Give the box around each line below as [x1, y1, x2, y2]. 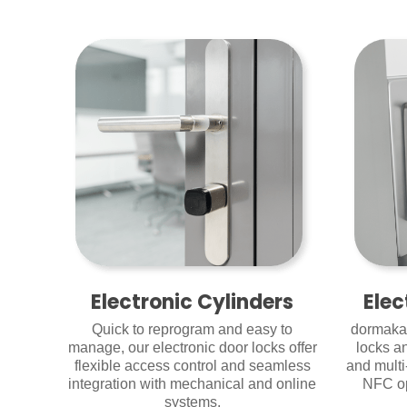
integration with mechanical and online [68, 376, 317, 392]
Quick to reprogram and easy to [92, 322, 293, 338]
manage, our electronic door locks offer [67, 340, 317, 356]
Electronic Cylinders [91, 288, 294, 317]
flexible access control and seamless [74, 358, 311, 374]
